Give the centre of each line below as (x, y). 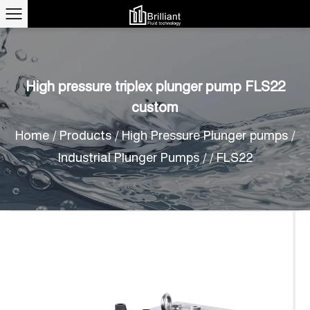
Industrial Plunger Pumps (128, 157)
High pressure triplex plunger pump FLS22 (155, 86)
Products (85, 135)
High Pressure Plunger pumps (207, 135)
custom (155, 107)
